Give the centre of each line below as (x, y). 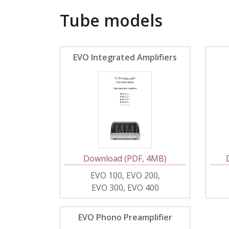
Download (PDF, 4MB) (125, 158)
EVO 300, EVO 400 (125, 188)
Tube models (111, 20)
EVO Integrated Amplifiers (125, 57)
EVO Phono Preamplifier (125, 217)
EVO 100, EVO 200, (125, 175)
